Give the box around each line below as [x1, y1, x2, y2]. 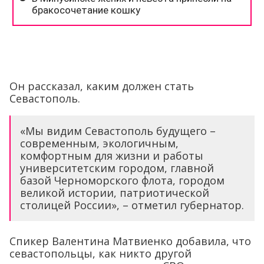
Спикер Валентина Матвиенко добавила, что [9, 233, 251, 248]
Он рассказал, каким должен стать [9, 78, 194, 93]
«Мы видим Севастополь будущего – [20, 123, 216, 138]
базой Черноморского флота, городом [20, 173, 225, 187]
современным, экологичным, [20, 136, 179, 150]
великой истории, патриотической [20, 185, 209, 200]
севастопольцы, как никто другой [9, 246, 192, 260]
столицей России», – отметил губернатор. [20, 197, 244, 212]
